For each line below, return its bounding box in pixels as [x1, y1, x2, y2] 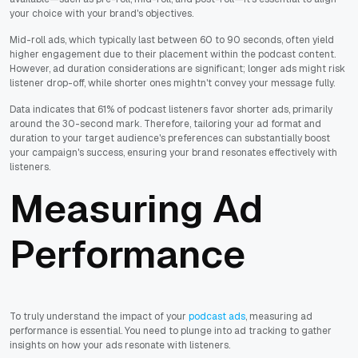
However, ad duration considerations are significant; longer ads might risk [10, 62, 345, 76]
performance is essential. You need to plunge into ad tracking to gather [10, 324, 332, 338]
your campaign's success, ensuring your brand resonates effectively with [10, 146, 337, 160]
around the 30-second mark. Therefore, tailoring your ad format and [10, 117, 321, 131]
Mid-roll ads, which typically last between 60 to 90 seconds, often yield [10, 34, 334, 47]
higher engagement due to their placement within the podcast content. [10, 48, 336, 62]
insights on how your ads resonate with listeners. [10, 339, 230, 352]
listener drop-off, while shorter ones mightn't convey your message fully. [10, 77, 335, 90]
